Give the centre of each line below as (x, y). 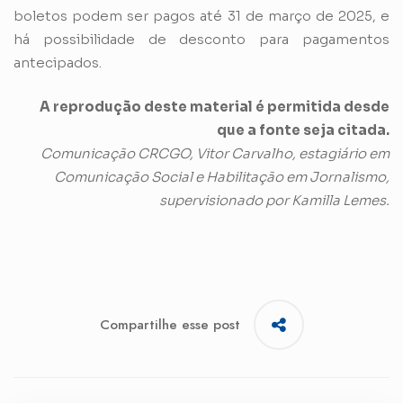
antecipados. (58, 63)
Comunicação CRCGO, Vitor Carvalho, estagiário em (215, 153)
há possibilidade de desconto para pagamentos (201, 40)
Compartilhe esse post (170, 325)
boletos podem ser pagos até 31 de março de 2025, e (201, 16)
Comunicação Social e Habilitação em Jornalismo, (222, 176)
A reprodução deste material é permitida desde (215, 106)
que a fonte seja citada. (303, 130)
